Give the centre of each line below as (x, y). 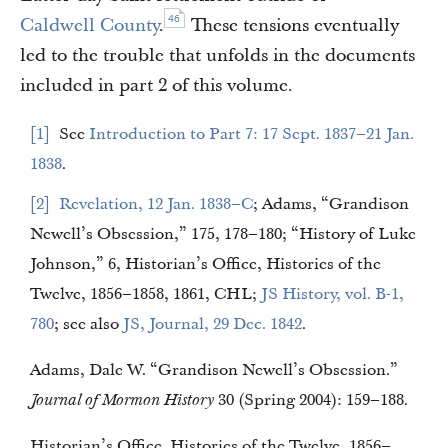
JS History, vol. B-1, (303, 294)
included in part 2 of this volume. (156, 85)
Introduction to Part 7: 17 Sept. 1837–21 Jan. (251, 134)
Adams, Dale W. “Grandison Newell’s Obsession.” (214, 370)
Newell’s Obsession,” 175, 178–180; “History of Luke (204, 234)
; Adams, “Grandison (287, 204)
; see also (88, 324)
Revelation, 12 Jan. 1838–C (226, 204)
